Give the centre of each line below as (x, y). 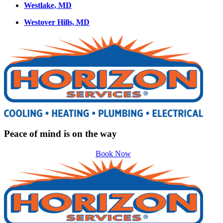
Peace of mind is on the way (60, 133)
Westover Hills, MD (57, 22)
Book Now (113, 154)
